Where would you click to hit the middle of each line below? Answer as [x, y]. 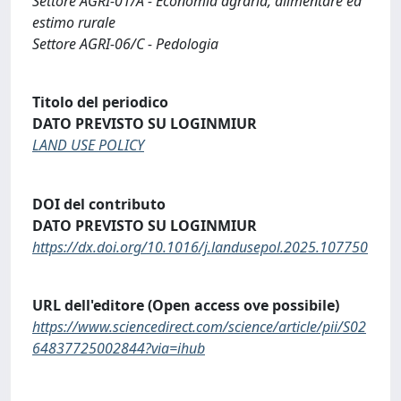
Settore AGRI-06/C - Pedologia [125, 43]
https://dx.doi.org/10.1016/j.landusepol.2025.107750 [200, 247]
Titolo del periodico [100, 102]
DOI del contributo [99, 204]
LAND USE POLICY [88, 145]
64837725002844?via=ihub [119, 349]
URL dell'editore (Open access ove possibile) [186, 306]
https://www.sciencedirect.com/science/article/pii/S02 [199, 327]
